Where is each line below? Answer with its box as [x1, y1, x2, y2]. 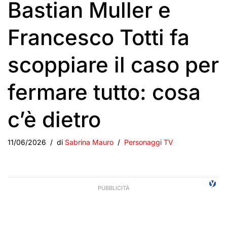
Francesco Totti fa [8, 24, 190, 51]
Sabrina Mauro [65, 138, 113, 147]
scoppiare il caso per [8, 52, 219, 78]
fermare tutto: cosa [8, 79, 201, 105]
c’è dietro [8, 106, 101, 133]
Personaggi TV [124, 138, 173, 147]
